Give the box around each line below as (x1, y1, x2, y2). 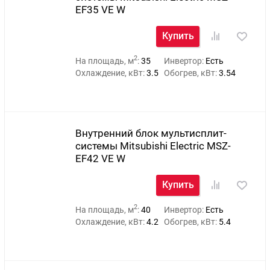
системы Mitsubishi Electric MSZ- (75, 139, 231, 152)
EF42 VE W (75, 152, 125, 165)
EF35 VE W (75, 3, 125, 16)
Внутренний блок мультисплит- (75, 127, 227, 139)
